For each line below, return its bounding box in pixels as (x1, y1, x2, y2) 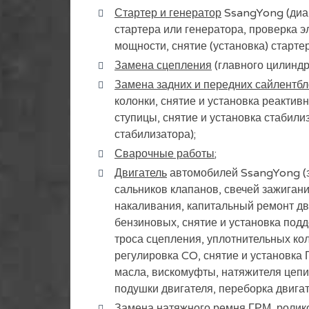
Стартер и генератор (114, 6, 221, 20)
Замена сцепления (114, 59, 212, 72)
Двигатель (114, 166, 167, 180)
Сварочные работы (114, 147, 215, 161)
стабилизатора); (114, 128, 196, 141)
